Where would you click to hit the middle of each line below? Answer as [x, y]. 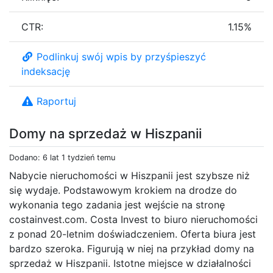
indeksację [46, 71]
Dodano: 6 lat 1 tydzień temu [62, 157]
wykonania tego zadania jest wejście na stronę [117, 204]
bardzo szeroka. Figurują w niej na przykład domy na [132, 248]
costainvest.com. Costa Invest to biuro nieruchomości [133, 219]
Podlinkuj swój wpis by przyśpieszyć [121, 56]
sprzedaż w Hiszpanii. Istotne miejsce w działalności [130, 263]
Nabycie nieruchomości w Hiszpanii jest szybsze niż [129, 175]
